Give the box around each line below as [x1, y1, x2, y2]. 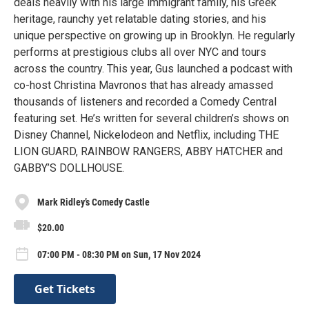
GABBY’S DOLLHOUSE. [14, 161, 124, 175]
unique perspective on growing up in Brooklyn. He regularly [14, 29, 295, 42]
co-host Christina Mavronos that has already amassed [14, 79, 273, 92]
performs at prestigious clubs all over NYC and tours [14, 46, 266, 59]
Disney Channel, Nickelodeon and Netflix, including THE [14, 128, 279, 141]
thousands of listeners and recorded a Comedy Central [14, 95, 277, 108]
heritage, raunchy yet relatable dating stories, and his [14, 12, 266, 26]
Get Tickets [34, 281, 95, 297]
